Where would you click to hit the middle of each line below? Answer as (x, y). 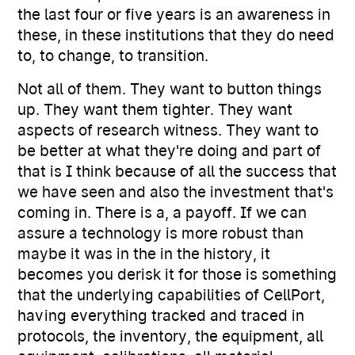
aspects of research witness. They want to (168, 130)
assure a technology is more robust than (161, 233)
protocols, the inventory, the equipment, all (171, 336)
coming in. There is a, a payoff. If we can (162, 213)
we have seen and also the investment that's (176, 192)
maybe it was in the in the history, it (144, 254)
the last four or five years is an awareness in (174, 15)
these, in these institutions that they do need (176, 35)
